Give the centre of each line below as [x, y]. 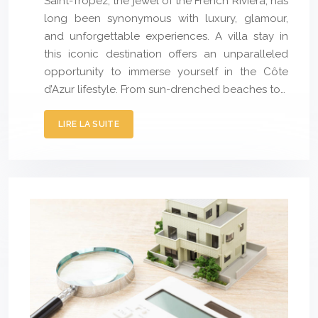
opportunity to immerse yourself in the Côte [166, 72]
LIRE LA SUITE [89, 125]
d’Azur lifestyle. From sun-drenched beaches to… [165, 90]
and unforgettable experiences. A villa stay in [166, 37]
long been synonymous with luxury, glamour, [166, 19]
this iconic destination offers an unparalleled [166, 54]
